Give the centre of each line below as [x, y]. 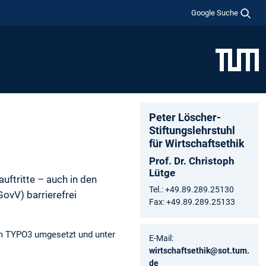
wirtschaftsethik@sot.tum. [199, 250]
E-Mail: [161, 238]
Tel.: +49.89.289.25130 [191, 189]
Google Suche [215, 12]
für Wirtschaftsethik [197, 143]
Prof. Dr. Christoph [192, 161]
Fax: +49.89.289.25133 [192, 202]
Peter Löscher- [185, 117]
